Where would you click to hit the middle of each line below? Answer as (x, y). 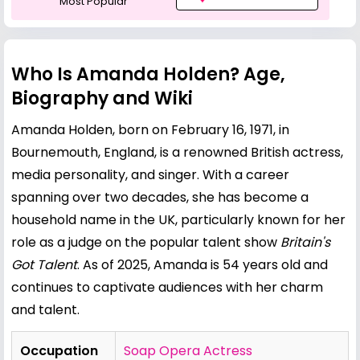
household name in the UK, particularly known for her (178, 219)
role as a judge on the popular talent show (146, 242)
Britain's (305, 242)
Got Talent (44, 264)
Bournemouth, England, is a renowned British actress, (177, 152)
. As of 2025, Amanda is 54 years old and (202, 264)
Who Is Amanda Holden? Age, (148, 74)
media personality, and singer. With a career (150, 174)
